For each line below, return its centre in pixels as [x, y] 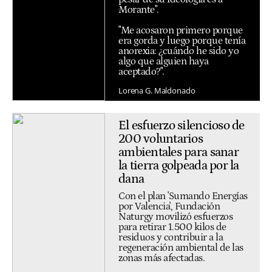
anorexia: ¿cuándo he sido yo [178, 51]
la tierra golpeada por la [179, 166]
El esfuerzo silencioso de [182, 126]
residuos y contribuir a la [171, 237]
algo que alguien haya [164, 61]
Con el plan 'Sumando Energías [183, 196]
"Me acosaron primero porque [181, 30]
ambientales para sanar [178, 153]
